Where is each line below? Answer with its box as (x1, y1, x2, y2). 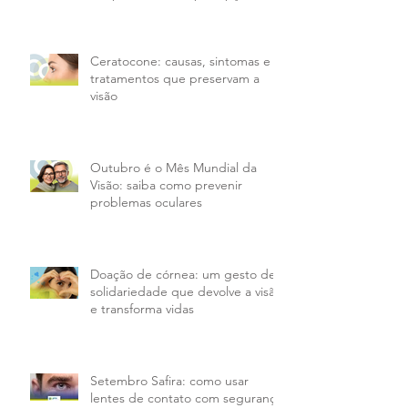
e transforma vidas (90, 300, 194, 317)
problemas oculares (90, 193, 202, 210)
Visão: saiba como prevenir (90, 176, 242, 193)
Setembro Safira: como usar (90, 372, 249, 389)
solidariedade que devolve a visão (90, 282, 282, 300)
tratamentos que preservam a (90, 69, 260, 87)
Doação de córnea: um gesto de (90, 265, 276, 282)
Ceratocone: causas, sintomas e (90, 52, 270, 69)
